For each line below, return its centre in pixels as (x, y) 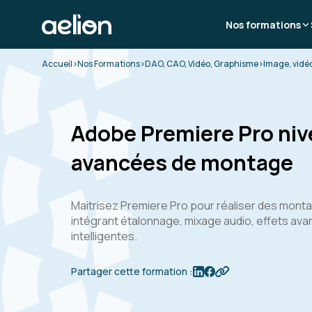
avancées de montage (182, 162)
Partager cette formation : (132, 271)
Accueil (57, 64)
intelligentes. (104, 236)
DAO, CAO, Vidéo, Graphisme (202, 64)
